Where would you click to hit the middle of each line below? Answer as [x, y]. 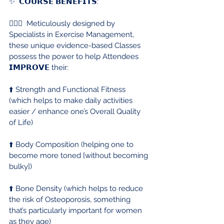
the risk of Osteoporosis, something [71, 199]
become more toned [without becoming [79, 155]
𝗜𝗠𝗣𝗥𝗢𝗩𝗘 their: [39, 67]
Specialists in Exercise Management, [72, 34]
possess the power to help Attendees [75, 56]
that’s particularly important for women [76, 210]
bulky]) [20, 166]
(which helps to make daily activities [72, 100]
